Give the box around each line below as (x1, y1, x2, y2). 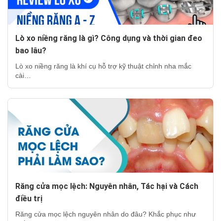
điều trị (15, 193, 42, 203)
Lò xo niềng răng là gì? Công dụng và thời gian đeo (15, 33, 202, 43)
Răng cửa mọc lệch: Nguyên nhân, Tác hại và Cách (15, 181, 198, 191)
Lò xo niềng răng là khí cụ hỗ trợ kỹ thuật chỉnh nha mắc (15, 62, 191, 70)
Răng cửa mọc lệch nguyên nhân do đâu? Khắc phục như (15, 210, 196, 218)
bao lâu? (15, 45, 46, 55)
